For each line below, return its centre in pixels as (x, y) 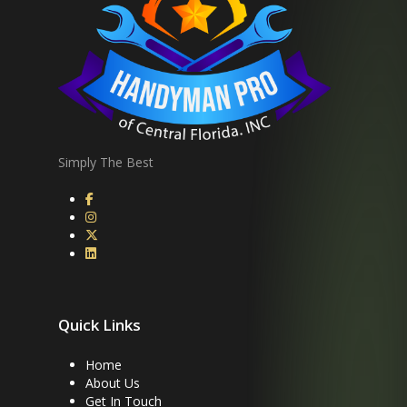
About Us (113, 382)
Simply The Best (106, 162)
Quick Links (100, 324)
